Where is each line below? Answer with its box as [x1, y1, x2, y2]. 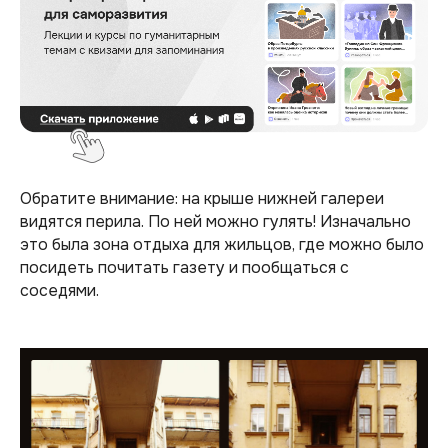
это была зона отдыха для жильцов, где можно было [20, 233, 424, 255]
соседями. [20, 279, 99, 301]
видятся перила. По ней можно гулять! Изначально [20, 210, 411, 232]
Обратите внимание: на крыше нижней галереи [20, 187, 384, 209]
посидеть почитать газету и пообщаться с [20, 256, 349, 278]
